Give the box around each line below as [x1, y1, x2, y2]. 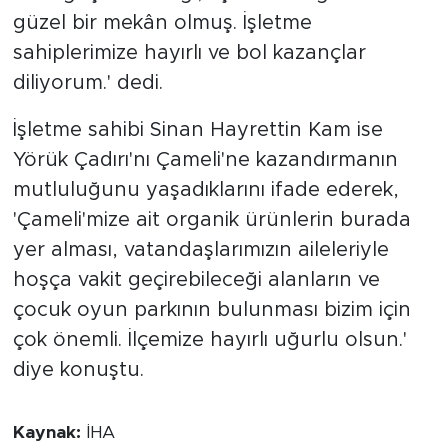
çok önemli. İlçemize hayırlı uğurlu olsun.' [12, 329, 407, 350]
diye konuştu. [12, 359, 144, 380]
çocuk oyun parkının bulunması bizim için [12, 299, 411, 320]
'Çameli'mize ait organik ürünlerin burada [12, 209, 411, 230]
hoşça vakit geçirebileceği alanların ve [12, 269, 380, 290]
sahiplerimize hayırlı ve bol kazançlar [12, 42, 366, 63]
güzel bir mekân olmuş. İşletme [12, 12, 312, 33]
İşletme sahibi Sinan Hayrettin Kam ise [12, 119, 383, 140]
